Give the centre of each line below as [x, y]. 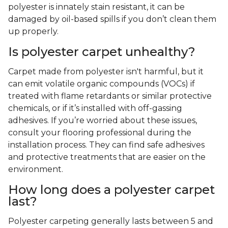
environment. [36, 169]
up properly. [34, 32]
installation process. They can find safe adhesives [106, 145]
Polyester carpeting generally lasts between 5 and [111, 221]
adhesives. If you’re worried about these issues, [103, 121]
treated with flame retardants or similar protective [110, 96]
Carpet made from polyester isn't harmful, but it [106, 72]
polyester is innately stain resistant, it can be [96, 7]
